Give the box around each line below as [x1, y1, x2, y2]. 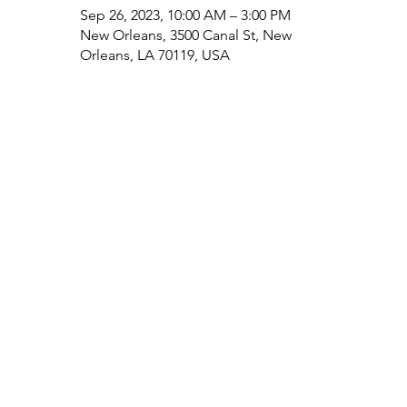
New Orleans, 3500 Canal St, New [80, 26, 292, 44]
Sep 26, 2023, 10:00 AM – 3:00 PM [80, 6, 291, 24]
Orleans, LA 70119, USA [80, 46, 230, 64]
